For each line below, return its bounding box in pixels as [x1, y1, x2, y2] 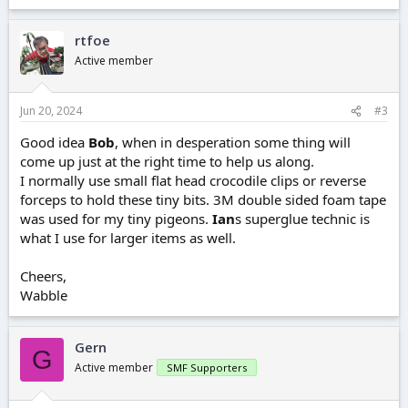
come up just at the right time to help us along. [20, 152, 314, 171]
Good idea [20, 133, 88, 152]
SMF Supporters [167, 361, 247, 375]
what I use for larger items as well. [20, 229, 236, 248]
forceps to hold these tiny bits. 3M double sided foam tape [20, 190, 386, 209]
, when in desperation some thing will [115, 133, 351, 152]
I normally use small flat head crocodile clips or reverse [20, 171, 366, 190]
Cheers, [20, 267, 66, 286]
